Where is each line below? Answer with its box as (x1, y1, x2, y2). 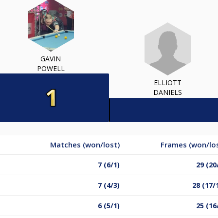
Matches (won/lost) (50, 139, 120, 149)
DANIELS (153, 88, 182, 97)
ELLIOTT (153, 78, 182, 88)
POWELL (36, 63, 65, 73)
